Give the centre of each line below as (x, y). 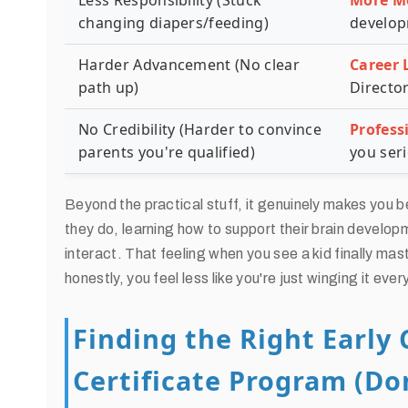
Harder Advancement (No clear (189, 65)
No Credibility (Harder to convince (200, 129)
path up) (109, 87)
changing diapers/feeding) (174, 23)
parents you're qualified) (167, 152)
